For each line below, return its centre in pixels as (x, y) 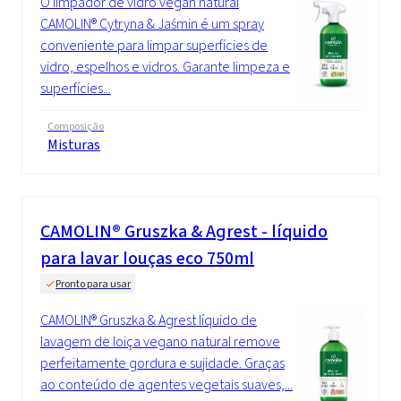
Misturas (74, 144)
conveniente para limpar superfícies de (154, 45)
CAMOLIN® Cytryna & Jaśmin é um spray (152, 23)
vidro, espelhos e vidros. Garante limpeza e (165, 66)
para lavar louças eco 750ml (147, 258)
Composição (76, 126)
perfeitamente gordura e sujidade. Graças (162, 363)
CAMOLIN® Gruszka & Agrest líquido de (149, 320)
